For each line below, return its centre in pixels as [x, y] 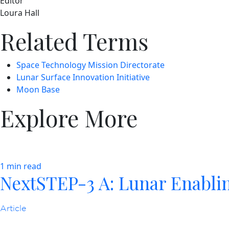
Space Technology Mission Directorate [90, 65]
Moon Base [38, 90]
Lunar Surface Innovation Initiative [83, 77]
